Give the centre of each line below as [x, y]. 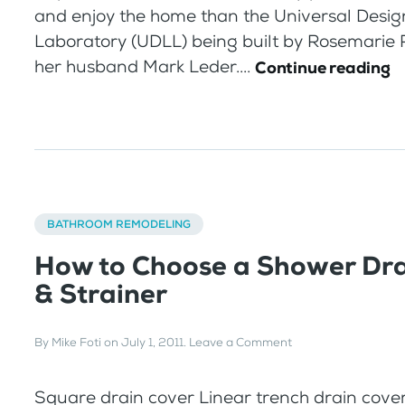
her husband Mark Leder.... [145, 66]
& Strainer [101, 295]
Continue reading [323, 67]
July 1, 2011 [152, 342]
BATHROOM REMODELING [119, 225]
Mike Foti [76, 342]
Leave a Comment [240, 342]
